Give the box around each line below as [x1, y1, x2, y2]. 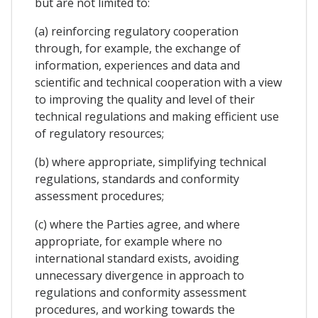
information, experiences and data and [35, 57, 240, 74]
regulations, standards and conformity [35, 171, 239, 187]
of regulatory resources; [35, 126, 164, 142]
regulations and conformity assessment [35, 285, 246, 301]
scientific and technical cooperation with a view [35, 75, 282, 91]
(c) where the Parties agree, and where [35, 216, 240, 233]
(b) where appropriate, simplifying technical [35, 154, 266, 170]
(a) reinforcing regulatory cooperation [35, 23, 238, 40]
